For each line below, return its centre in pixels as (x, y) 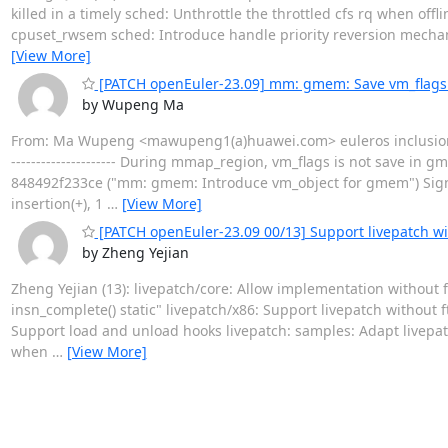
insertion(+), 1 (58, 203)
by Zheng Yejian (135, 252)
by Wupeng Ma (132, 104)
